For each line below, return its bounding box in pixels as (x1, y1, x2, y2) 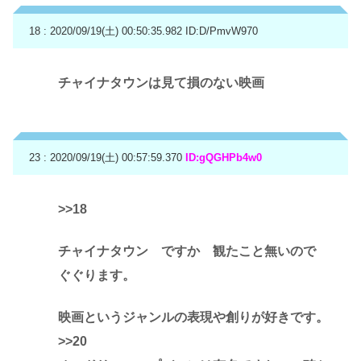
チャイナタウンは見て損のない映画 (58, 75, 264, 89)
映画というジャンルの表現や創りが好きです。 (58, 309, 329, 324)
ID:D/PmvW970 (185, 24, 258, 37)
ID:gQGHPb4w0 (185, 151, 262, 164)
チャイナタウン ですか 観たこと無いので (58, 243, 329, 258)
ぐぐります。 (58, 268, 135, 282)
